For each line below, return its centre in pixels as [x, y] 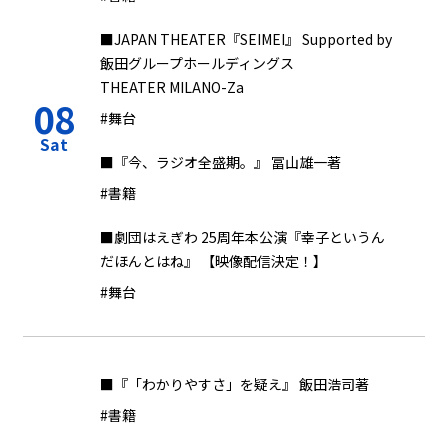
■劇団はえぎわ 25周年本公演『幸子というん [242, 237]
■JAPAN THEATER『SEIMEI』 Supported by [246, 39]
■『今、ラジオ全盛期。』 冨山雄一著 [220, 162]
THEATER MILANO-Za [172, 87]
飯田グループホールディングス [197, 63]
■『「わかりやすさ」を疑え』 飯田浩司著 [234, 384]
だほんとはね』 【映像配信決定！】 [213, 261]
